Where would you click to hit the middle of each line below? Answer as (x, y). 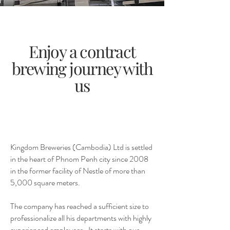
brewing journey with (82, 68)
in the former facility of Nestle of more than (78, 171)
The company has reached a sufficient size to (80, 206)
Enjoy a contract (82, 51)
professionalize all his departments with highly (81, 218)
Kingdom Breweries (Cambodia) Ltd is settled (81, 147)
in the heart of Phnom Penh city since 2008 (79, 159)
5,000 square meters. (45, 183)
